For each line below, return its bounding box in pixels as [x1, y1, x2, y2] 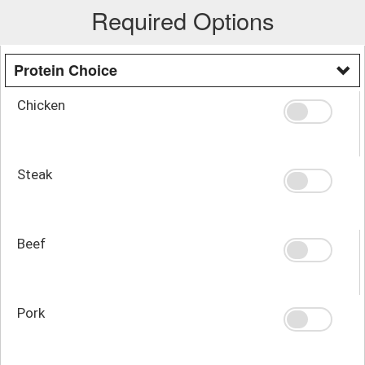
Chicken [17, 96, 65, 113]
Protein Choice [14, 59, 117, 81]
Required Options [90, 2, 275, 37]
